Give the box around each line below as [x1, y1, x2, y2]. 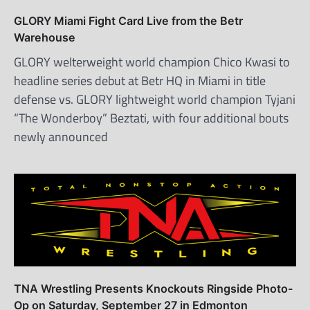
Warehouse [14, 30, 75, 44]
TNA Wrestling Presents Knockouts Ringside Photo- [14, 281, 293, 295]
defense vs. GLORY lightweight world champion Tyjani [14, 89, 295, 109]
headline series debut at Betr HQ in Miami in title [14, 71, 266, 90]
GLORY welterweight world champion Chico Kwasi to [14, 52, 290, 71]
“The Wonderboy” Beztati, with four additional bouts [14, 108, 289, 127]
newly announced [14, 127, 108, 146]
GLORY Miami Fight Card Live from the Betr [14, 13, 243, 28]
